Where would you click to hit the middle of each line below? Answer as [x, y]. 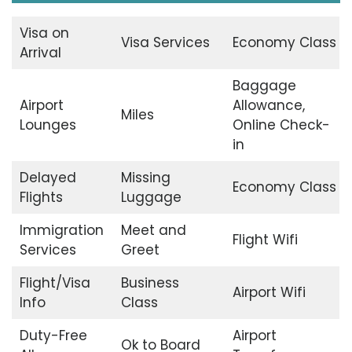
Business [150, 283]
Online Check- [281, 125]
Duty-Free [53, 336]
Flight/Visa [55, 283]
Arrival [40, 53]
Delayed [48, 178]
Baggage [264, 86]
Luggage [151, 198]
